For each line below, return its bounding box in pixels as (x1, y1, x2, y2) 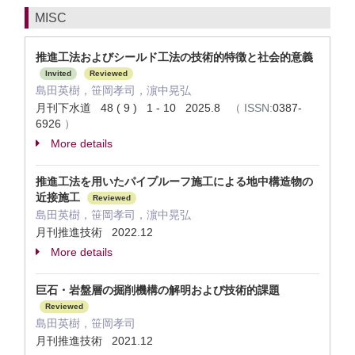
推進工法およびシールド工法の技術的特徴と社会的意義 (36, 51, 313, 63)
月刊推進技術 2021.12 (36, 334, 153, 347)
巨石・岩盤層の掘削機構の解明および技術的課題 (36, 284, 280, 296)
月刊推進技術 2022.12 (36, 226, 153, 239)
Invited (45, 69, 71, 78)
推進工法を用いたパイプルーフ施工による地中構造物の (36, 175, 313, 188)
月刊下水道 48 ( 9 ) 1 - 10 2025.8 (36, 101, 230, 114)
